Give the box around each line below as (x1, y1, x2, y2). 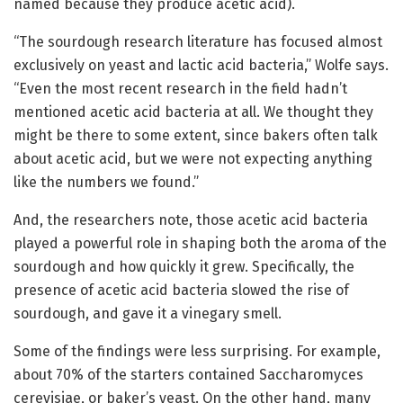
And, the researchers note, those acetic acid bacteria (13, 211, 368, 229)
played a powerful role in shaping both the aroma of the (13, 235, 387, 253)
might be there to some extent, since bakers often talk (13, 127, 378, 145)
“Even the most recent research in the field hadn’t (13, 80, 347, 98)
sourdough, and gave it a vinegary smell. (13, 305, 282, 323)
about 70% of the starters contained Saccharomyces (13, 366, 363, 384)
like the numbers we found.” (13, 174, 199, 192)
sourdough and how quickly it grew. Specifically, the (13, 258, 354, 276)
